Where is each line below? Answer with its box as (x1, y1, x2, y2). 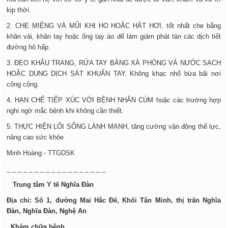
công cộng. (7, 80, 39, 88)
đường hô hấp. (7, 43, 50, 51)
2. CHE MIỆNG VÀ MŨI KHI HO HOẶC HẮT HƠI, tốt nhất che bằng (7, 22, 221, 30)
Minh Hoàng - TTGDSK (7, 149, 75, 157)
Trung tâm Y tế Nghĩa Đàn (7, 181, 94, 188)
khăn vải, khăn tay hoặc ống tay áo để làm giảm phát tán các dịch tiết (7, 33, 221, 40)
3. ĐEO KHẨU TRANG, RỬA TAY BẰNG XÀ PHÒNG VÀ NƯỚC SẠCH (7, 59, 221, 67)
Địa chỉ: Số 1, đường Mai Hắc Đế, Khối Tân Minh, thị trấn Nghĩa (7, 196, 221, 204)
